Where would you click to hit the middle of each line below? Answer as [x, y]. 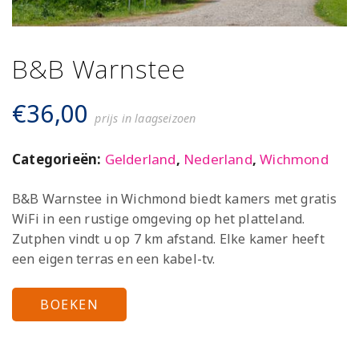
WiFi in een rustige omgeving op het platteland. [159, 219]
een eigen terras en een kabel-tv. [114, 259]
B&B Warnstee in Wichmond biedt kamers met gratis [175, 199]
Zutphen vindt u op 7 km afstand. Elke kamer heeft [168, 239]
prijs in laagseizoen [145, 119]
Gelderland [140, 159]
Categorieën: [58, 159]
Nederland [218, 159]
